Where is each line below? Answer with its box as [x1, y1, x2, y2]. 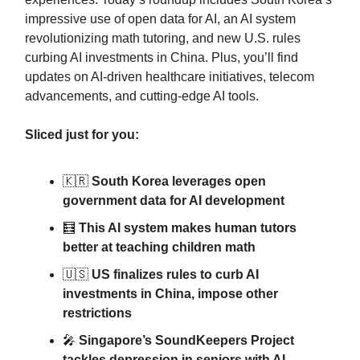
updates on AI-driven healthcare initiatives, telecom [25, 70, 314, 84]
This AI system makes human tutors [79, 221, 297, 235]
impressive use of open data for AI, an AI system [25, 12, 296, 27]
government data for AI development [63, 194, 284, 208]
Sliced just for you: [25, 128, 139, 142]
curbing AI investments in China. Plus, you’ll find [25, 51, 298, 65]
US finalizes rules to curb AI [92, 268, 259, 282]
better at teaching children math [63, 240, 256, 255]
